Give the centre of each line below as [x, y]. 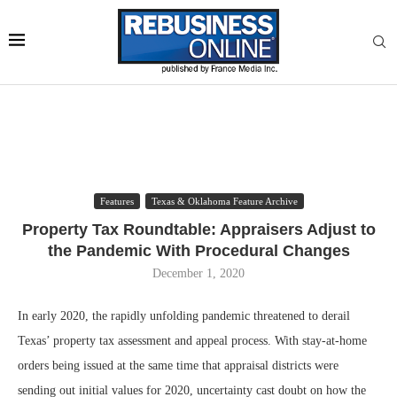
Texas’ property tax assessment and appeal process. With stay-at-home [192, 341]
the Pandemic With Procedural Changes [198, 251]
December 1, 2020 [198, 273]
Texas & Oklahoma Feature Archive [224, 201]
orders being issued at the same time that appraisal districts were [178, 366]
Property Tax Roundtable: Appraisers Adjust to [198, 230]
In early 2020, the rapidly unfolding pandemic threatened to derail [184, 316]
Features [117, 201]
